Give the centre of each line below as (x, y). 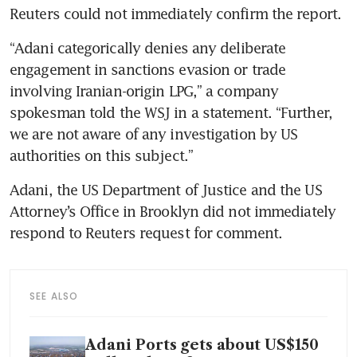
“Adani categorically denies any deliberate (148, 48)
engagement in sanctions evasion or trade (148, 70)
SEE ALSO (54, 296)
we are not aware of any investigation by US (154, 134)
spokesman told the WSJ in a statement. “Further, (171, 113)
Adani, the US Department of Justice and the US (166, 190)
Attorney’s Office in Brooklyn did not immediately (173, 212)
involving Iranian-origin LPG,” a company (144, 91)
